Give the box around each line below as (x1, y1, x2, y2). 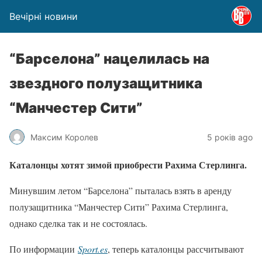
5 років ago (207, 132, 253, 142)
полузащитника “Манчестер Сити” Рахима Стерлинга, (9, 201, 228, 213)
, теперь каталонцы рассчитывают (108, 243, 244, 255)
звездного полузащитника (9, 75, 202, 92)
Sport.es (78, 243, 108, 255)
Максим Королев (30, 132, 98, 142)
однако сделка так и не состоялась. (9, 217, 147, 229)
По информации (9, 243, 78, 255)
